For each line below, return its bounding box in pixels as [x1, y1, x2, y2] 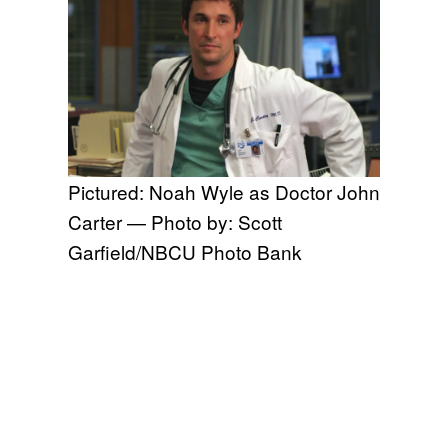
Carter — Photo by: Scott [68, 207, 282, 235]
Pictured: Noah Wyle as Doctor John [68, 177, 380, 205]
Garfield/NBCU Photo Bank [68, 237, 302, 265]
